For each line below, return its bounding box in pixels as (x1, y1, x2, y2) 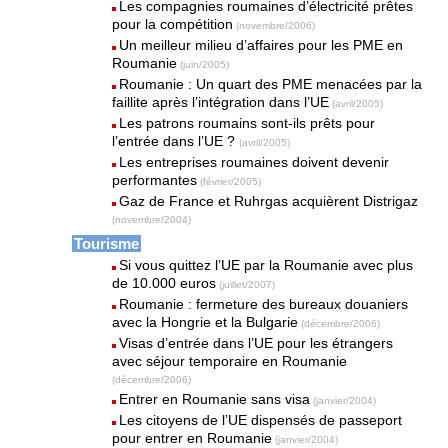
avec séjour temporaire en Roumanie (112, 353, 348, 369)
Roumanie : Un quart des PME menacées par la (119, 76, 423, 92)
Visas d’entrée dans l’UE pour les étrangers (119, 335, 394, 351)
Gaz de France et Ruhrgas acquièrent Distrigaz (119, 193, 419, 209)
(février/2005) (200, 176, 262, 187)
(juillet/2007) (219, 279, 276, 290)
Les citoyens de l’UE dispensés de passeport (119, 412, 403, 428)
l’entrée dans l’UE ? (112, 133, 240, 149)
